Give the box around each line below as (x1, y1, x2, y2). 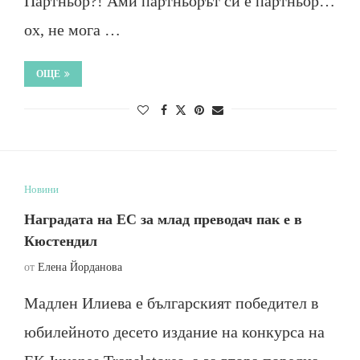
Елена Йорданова (37, 261, 122, 273)
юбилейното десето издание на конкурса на (23, 323, 325, 341)
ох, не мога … (23, 21, 121, 39)
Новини (23, 183, 59, 195)
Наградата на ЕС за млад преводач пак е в (23, 211, 302, 227)
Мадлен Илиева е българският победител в (23, 294, 318, 312)
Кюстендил (23, 233, 97, 249)
